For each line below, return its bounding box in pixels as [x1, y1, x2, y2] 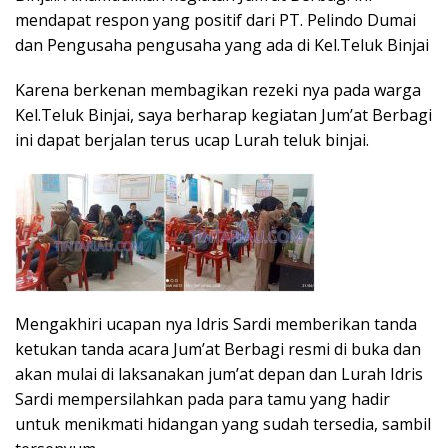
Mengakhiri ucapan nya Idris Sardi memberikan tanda [15, 313, 417, 336]
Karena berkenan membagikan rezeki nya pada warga [15, 79, 421, 102]
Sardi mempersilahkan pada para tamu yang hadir [15, 388, 390, 411]
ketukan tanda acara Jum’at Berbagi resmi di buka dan [15, 338, 421, 361]
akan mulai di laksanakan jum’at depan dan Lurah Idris [15, 363, 423, 386]
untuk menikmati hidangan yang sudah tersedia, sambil [15, 413, 431, 436]
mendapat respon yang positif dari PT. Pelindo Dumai [15, 9, 416, 32]
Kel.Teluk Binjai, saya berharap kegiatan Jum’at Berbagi [15, 104, 432, 127]
